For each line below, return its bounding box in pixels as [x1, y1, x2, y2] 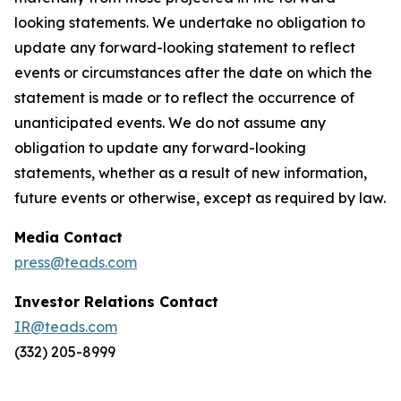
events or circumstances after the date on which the [14, 64, 372, 81]
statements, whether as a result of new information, [14, 164, 367, 182]
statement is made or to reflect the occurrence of [14, 89, 354, 107]
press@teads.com [14, 253, 137, 271]
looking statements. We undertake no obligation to [14, 13, 365, 31]
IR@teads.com [14, 318, 117, 336]
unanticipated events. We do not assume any [14, 114, 326, 132]
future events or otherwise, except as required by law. [14, 189, 386, 207]
